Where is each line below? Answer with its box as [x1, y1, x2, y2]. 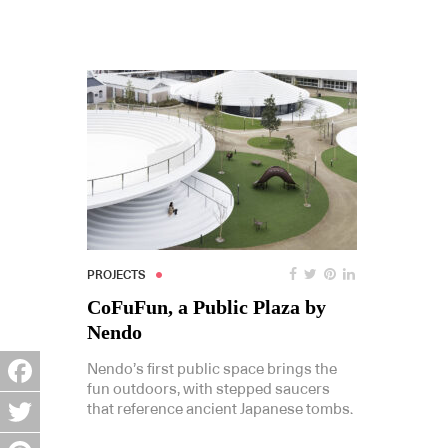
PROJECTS [87, 269, 146, 282]
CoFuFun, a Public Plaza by [87, 296, 326, 319]
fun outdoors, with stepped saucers [87, 382, 330, 398]
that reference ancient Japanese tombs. [87, 402, 353, 418]
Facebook [4, 394, 75, 411]
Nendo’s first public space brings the [87, 362, 337, 378]
